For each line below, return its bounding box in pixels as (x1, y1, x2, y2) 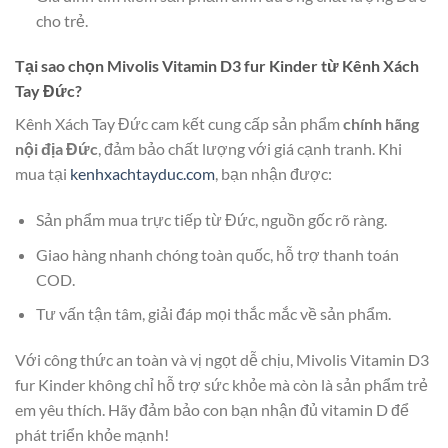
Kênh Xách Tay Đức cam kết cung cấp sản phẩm (15, 114, 340, 134)
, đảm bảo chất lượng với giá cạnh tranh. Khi (98, 139, 402, 159)
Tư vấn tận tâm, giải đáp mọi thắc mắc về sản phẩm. (35, 304, 391, 324)
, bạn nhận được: (215, 164, 332, 184)
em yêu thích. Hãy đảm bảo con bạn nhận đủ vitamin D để (15, 400, 409, 420)
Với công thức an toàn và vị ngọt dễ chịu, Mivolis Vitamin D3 (15, 350, 429, 370)
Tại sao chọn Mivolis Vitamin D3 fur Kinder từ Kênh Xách (15, 56, 419, 76)
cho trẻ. (35, 10, 88, 30)
